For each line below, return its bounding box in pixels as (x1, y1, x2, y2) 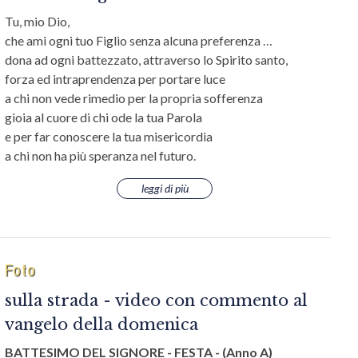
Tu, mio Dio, (5, 14, 70, 29)
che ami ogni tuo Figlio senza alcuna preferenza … (5, 33, 272, 48)
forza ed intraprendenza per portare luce (5, 71, 228, 86)
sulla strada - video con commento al (5, 291, 308, 310)
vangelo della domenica (5, 315, 198, 334)
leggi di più (141, 181, 189, 195)
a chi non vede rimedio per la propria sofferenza (5, 90, 263, 105)
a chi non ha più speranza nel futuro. (5, 148, 196, 163)
